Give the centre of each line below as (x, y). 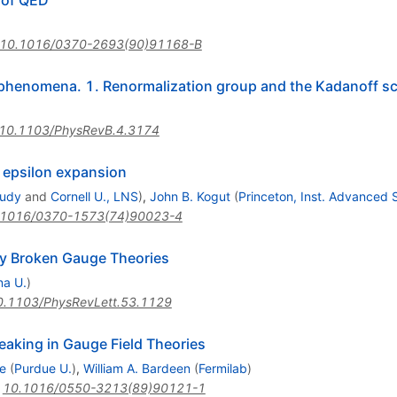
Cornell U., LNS (94, 197)
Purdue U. (43, 369)
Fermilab (222, 369)
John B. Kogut (190, 197)
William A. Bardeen (136, 369)
